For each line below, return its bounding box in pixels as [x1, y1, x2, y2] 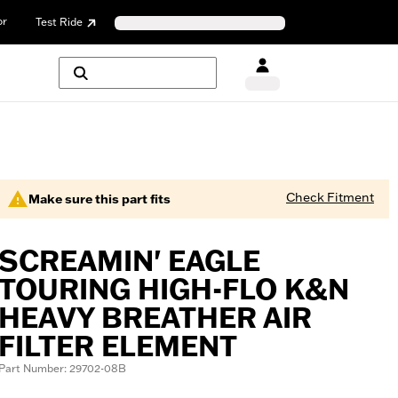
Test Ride [36, 14, 83, 28]
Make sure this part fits [28, 191, 171, 207]
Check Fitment [286, 189, 374, 205]
